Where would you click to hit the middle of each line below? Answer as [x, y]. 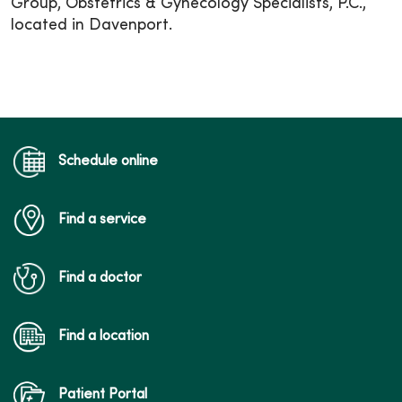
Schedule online [108, 161]
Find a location [104, 336]
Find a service [102, 219]
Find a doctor [100, 278]
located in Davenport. [92, 25]
